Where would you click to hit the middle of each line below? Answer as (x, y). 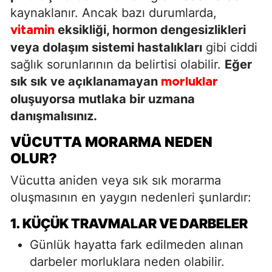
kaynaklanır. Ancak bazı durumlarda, (114, 12)
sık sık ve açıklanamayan (86, 81)
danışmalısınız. (54, 116)
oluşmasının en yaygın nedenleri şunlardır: (131, 197)
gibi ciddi (230, 47)
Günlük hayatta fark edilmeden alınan (137, 244)
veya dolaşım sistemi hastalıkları (106, 47)
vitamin (32, 30)
